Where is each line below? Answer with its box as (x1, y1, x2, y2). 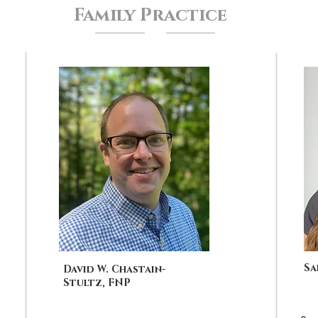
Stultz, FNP (63, 276, 131, 290)
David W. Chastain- (63, 263, 165, 276)
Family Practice (74, 4, 227, 27)
